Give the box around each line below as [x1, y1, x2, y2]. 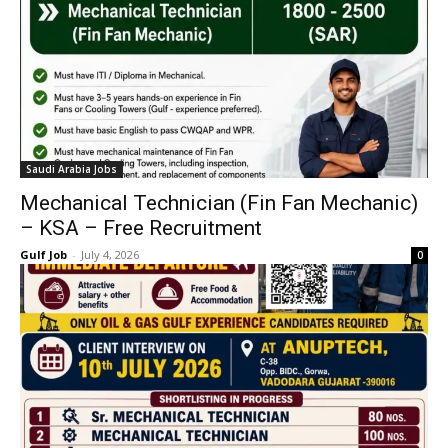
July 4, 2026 [81, 247, 139, 262]
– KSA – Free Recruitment [20, 216, 262, 240]
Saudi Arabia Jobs [26, 162, 117, 176]
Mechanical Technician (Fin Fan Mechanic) [20, 191, 418, 215]
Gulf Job [20, 247, 67, 262]
